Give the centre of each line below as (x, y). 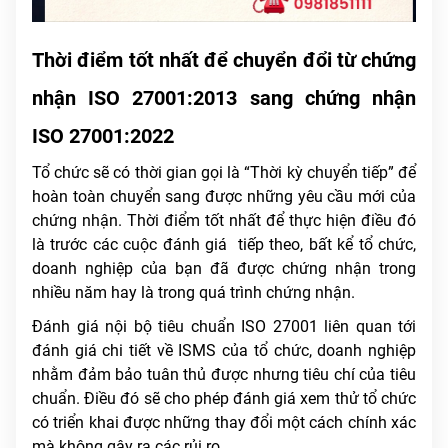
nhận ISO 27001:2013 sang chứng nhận (224, 98)
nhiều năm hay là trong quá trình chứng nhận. (193, 293)
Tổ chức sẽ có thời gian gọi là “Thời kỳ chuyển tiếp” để (224, 173)
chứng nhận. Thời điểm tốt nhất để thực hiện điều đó (224, 221)
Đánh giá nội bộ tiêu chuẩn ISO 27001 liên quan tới (224, 327)
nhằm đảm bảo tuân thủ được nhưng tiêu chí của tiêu (224, 375)
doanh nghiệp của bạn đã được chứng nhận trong (224, 269)
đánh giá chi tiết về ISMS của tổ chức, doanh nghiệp (224, 351)
